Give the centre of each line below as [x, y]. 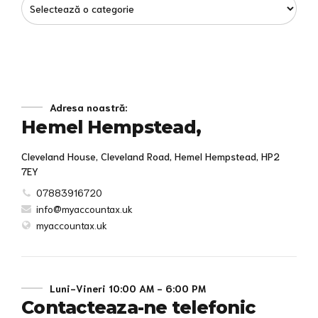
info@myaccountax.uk [84, 208]
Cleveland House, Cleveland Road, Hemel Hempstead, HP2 [150, 157]
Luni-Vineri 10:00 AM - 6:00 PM [128, 289]
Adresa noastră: [88, 108]
